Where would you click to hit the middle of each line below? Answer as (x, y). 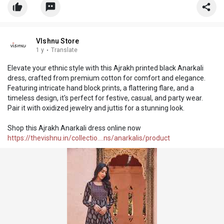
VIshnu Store (58, 41)
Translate (64, 50)
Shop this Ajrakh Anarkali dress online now (74, 128)
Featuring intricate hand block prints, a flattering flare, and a (101, 88)
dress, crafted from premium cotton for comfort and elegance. (106, 78)
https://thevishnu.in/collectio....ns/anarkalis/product (89, 138)
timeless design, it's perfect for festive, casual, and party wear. (105, 98)
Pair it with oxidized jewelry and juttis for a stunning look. (96, 108)
